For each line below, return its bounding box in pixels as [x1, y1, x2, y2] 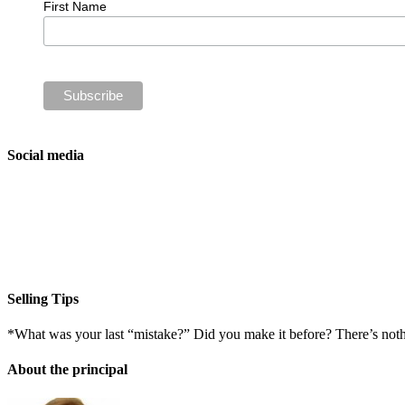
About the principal [7, 362, 127, 378]
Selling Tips [7, 290, 79, 306]
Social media [7, 147, 84, 164]
